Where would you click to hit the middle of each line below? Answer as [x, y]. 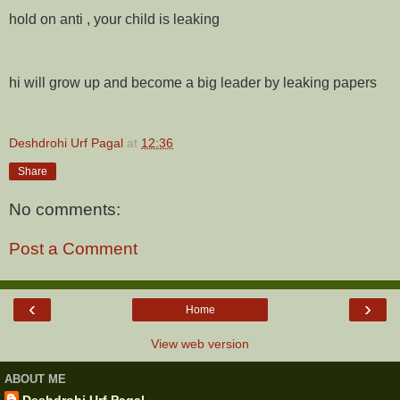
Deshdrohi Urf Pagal [66, 143]
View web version [200, 344]
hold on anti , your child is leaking [116, 19]
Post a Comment [73, 248]
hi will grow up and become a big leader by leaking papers [193, 83]
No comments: [65, 210]
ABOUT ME [35, 379]
